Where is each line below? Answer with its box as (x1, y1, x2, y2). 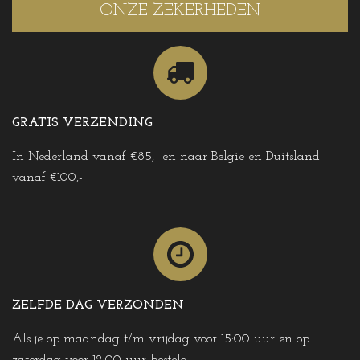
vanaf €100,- (12, 171, 83, 185)
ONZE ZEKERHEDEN (100, 2, 260, 20)
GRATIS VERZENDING (12, 117, 153, 130)
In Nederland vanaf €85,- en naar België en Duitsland (12, 150, 320, 164)
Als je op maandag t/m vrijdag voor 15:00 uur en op (12, 333, 309, 346)
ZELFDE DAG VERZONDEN (12, 298, 184, 312)
